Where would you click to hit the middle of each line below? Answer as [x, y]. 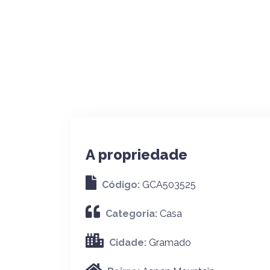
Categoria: [133, 214]
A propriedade [137, 155]
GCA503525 [169, 185]
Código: [122, 185]
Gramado [170, 243]
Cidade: [129, 243]
